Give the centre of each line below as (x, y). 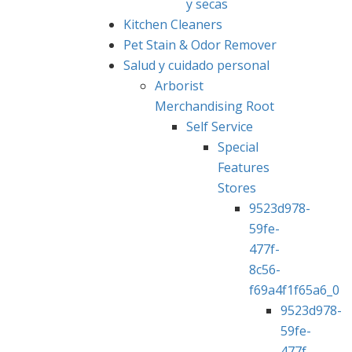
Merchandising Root (214, 106)
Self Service (220, 126)
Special (238, 147)
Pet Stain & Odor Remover (200, 44)
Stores (237, 187)
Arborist (179, 85)
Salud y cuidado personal (196, 65)
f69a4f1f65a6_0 (294, 290)
